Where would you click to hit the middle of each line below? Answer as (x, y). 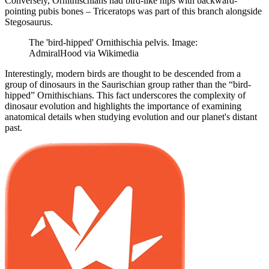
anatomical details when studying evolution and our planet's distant (131, 116)
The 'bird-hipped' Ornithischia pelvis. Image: (113, 42)
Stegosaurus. (29, 22)
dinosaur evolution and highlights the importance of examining (123, 106)
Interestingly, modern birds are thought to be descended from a (123, 73)
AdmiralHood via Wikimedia (84, 53)
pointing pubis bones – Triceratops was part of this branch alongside (133, 11)
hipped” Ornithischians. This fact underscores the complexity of (125, 95)
